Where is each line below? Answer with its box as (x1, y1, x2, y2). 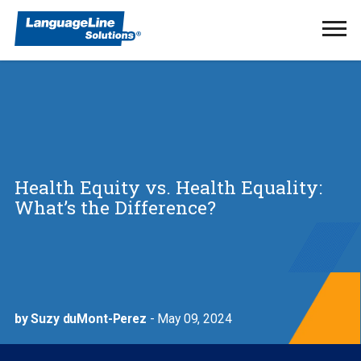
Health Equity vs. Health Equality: (14, 174, 322, 199)
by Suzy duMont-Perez (14, 311, 147, 326)
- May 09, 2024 (146, 311, 232, 326)
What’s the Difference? (14, 194, 216, 219)
